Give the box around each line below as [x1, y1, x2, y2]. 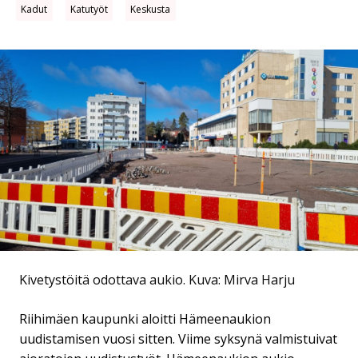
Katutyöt [70, 2, 108, 16]
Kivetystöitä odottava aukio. [19, 270, 189, 288]
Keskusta [130, 2, 171, 16]
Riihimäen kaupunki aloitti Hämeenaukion [19, 309, 271, 328]
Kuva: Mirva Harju [189, 270, 295, 288]
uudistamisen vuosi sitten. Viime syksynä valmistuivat [19, 329, 337, 348]
